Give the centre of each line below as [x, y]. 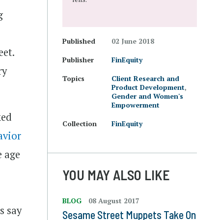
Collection [80, 124]
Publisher [78, 60]
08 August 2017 [114, 201]
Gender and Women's [147, 96]
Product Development [148, 87]
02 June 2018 [133, 41]
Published [79, 41]
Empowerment [136, 105]
